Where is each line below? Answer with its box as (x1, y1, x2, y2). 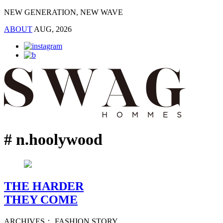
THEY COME (4, 193, 78, 206)
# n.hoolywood (4, 130, 103, 149)
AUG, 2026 (34, 25, 72, 33)
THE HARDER (4, 179, 84, 193)
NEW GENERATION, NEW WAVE (4, 8, 123, 16)
